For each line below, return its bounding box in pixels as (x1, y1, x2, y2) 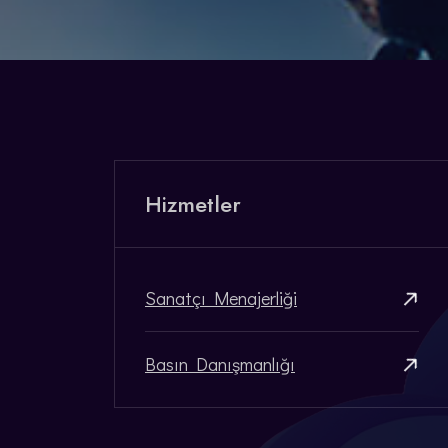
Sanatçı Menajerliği (145, 286, 297, 310)
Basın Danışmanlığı (145, 352, 295, 376)
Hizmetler (145, 188, 241, 220)
